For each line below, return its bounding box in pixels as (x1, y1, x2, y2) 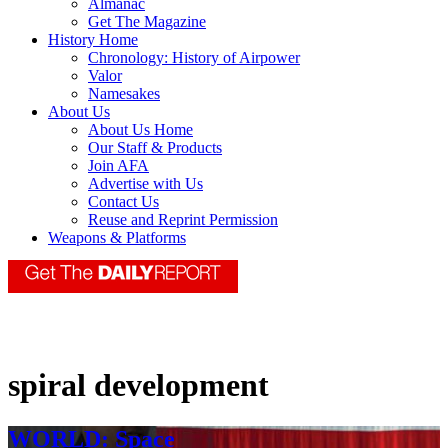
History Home (48, 31, 138, 49)
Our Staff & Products (88, 139, 222, 157)
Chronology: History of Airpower (88, 49, 300, 67)
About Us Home (88, 121, 193, 139)
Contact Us (88, 193, 159, 211)
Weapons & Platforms (48, 229, 186, 247)
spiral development (8, 367, 269, 404)
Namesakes (88, 85, 160, 103)
